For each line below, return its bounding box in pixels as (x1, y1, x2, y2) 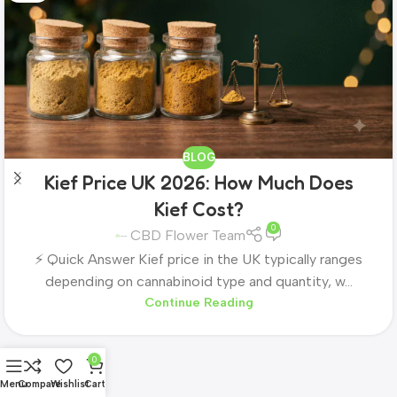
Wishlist (50, 378, 90, 390)
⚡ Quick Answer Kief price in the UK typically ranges (35, 251, 362, 269)
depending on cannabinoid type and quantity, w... (44, 273, 353, 291)
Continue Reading (144, 294, 253, 311)
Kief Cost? (153, 197, 244, 221)
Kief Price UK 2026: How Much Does (43, 170, 354, 194)
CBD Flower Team (129, 227, 245, 245)
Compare (17, 378, 61, 390)
